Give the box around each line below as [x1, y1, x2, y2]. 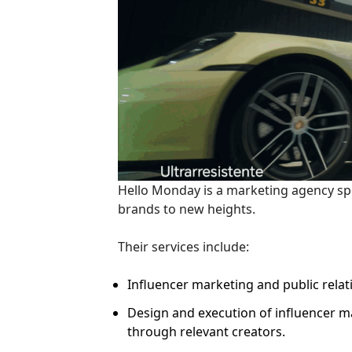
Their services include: [118, 237, 250, 255]
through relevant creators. [127, 322, 286, 340]
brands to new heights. [118, 200, 256, 218]
